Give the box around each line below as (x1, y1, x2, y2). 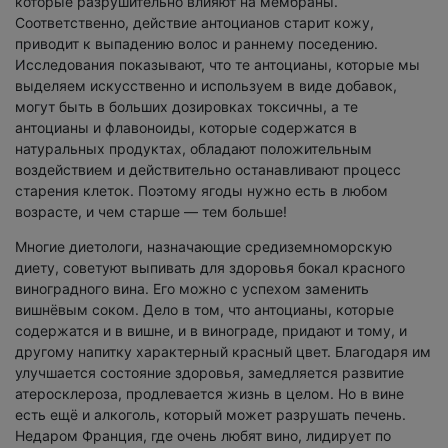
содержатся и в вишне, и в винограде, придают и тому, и (15, 322, 407, 340)
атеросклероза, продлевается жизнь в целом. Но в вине (15, 385, 404, 403)
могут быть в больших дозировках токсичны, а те (15, 98, 358, 116)
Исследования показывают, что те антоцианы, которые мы (15, 56, 420, 74)
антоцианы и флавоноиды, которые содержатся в (15, 119, 357, 137)
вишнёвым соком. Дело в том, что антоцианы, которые (15, 301, 394, 319)
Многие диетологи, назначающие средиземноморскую (15, 238, 392, 256)
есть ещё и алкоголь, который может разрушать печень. (15, 406, 406, 424)
